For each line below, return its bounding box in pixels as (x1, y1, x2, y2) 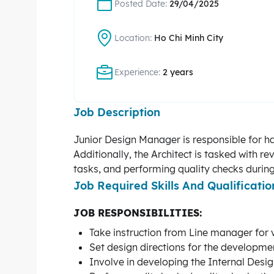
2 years (163, 67, 193, 78)
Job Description (73, 105, 160, 119)
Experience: (114, 67, 163, 78)
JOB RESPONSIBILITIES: (73, 207, 202, 219)
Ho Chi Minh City (154, 32, 223, 43)
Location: (114, 32, 154, 43)
